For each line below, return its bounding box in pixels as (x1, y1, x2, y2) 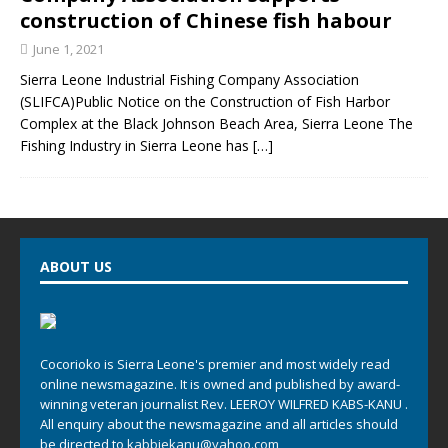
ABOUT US (40, 257, 112, 276)
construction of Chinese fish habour (20, 7, 392, 34)
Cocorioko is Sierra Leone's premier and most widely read (40, 355, 390, 373)
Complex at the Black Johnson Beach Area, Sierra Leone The (20, 114, 413, 133)
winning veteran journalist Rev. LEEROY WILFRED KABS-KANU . (40, 395, 408, 413)
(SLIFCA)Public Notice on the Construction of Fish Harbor (20, 92, 390, 111)
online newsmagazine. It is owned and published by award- (40, 375, 400, 393)
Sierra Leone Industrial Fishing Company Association (20, 70, 359, 89)
